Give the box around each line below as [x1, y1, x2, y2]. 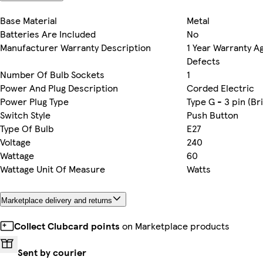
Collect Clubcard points [14, 218, 120, 232]
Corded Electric [187, 80, 254, 95]
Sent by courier [18, 245, 86, 259]
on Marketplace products [120, 218, 230, 232]
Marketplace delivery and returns [1, 195, 112, 205]
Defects [187, 53, 220, 68]
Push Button [187, 107, 238, 122]
